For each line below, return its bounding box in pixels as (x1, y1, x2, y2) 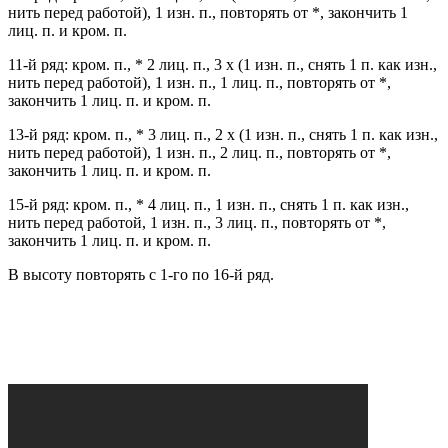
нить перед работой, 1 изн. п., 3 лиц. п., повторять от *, (8, 214, 386, 232)
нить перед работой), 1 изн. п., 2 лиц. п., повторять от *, (8, 144, 391, 162)
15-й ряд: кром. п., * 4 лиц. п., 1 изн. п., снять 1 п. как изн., (8, 196, 409, 214)
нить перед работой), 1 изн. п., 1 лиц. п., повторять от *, (8, 74, 391, 92)
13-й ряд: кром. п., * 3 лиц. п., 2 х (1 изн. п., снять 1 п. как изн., (8, 126, 438, 144)
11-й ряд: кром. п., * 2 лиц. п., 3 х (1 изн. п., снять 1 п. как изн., (8, 56, 437, 74)
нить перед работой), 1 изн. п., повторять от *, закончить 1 (8, 4, 408, 22)
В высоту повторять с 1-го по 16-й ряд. (8, 266, 274, 284)
